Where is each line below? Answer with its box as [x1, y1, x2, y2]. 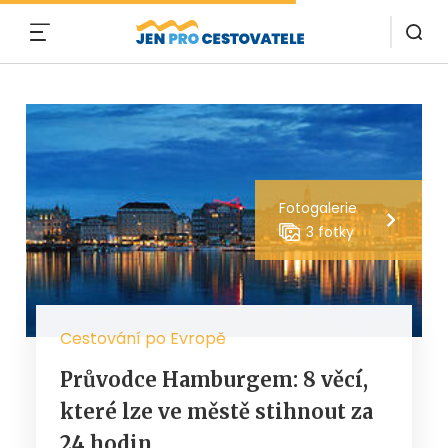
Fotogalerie [279, 198, 357, 219]
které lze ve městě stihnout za [60, 398, 373, 424]
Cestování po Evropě [60, 326, 226, 350]
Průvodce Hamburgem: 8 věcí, [60, 366, 368, 392]
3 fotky [306, 222, 355, 243]
